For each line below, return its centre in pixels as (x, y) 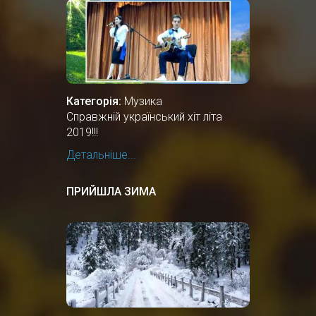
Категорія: (94, 101)
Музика (143, 101)
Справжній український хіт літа (144, 116)
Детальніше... (101, 154)
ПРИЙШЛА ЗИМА (111, 191)
